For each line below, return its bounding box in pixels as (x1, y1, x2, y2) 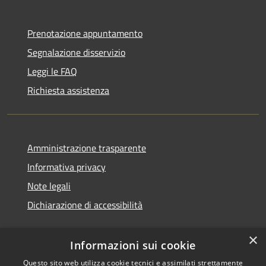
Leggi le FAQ (27, 64, 77, 79)
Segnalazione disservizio (27, 45, 125, 60)
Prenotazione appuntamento (27, 26, 142, 41)
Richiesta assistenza (27, 83, 109, 98)
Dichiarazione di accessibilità (27, 198, 142, 213)
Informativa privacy (27, 160, 106, 175)
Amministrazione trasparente (27, 141, 146, 156)
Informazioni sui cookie (70, 238, 196, 252)
